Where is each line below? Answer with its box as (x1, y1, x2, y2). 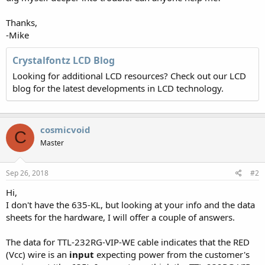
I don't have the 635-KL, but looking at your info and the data (6, 199, 255, 211)
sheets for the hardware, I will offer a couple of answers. (6, 211, 235, 223)
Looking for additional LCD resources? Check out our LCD (12, 69, 246, 82)
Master (40, 137, 64, 148)
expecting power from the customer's (94, 248, 250, 260)
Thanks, (6, 16, 37, 28)
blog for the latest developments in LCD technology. (12, 82, 224, 94)
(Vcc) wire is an (6, 248, 69, 260)
